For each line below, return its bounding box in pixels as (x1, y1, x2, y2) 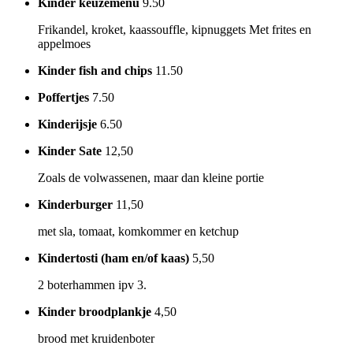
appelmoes (38, 36, 91, 50)
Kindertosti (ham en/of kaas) (38, 251, 189, 265)
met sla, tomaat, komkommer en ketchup (38, 224, 239, 238)
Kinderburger (38, 197, 113, 211)
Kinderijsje (38, 117, 97, 131)
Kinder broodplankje (38, 304, 151, 318)
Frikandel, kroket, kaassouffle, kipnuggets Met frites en (38, 22, 311, 36)
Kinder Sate (38, 143, 102, 158)
